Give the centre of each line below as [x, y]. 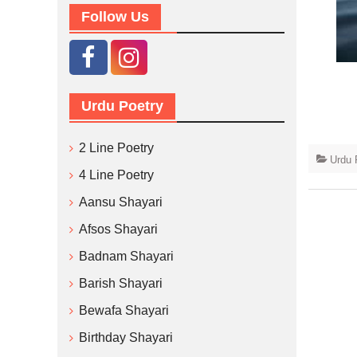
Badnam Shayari [126, 256]
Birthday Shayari [126, 337]
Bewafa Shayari [124, 310]
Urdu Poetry [122, 106]
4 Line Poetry [116, 175]
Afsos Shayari [118, 229]
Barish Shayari [121, 283]
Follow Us [115, 17]
